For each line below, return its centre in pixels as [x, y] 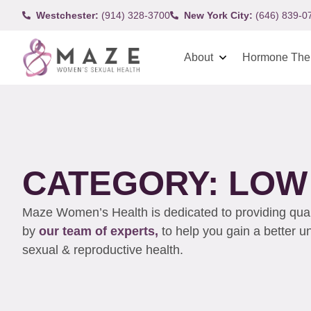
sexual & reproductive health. [104, 250]
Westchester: [67, 15]
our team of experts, [100, 231]
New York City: [218, 15]
